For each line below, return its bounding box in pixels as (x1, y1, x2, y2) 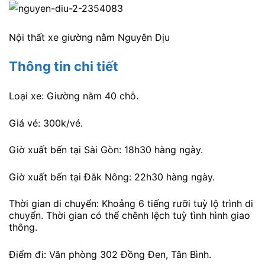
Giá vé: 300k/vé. (9, 117, 83, 129)
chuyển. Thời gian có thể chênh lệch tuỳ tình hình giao (9, 209, 250, 222)
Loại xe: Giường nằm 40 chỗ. (9, 89, 141, 102)
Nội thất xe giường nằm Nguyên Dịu (9, 31, 170, 44)
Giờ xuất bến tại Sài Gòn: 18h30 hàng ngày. (9, 144, 203, 156)
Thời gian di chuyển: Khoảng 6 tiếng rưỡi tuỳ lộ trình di (9, 198, 253, 210)
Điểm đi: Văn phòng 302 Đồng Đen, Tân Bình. (9, 248, 211, 260)
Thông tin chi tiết (9, 58, 118, 74)
